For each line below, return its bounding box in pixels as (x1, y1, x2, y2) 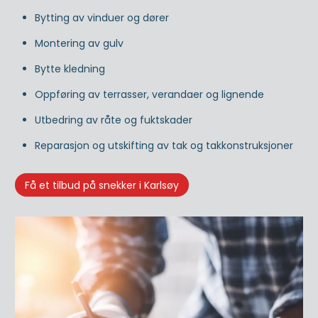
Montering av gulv (35, 35, 124, 50)
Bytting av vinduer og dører (35, 10, 169, 25)
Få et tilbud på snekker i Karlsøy (25, 177, 179, 192)
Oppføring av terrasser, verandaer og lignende (35, 87, 264, 102)
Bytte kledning (35, 61, 105, 76)
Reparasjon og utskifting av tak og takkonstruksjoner (35, 138, 293, 153)
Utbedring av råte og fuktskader (35, 112, 192, 127)
